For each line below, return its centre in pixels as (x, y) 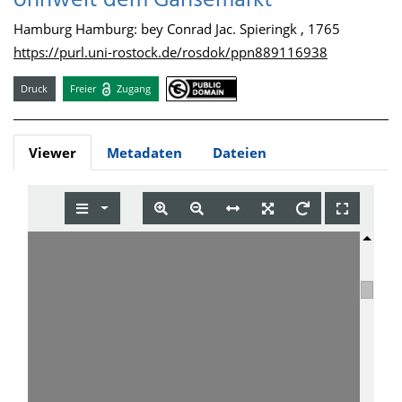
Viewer (52, 153)
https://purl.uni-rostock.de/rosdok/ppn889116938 (170, 52)
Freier (85, 88)
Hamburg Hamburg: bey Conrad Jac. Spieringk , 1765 (177, 29)
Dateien (240, 153)
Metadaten (144, 153)
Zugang (133, 88)
